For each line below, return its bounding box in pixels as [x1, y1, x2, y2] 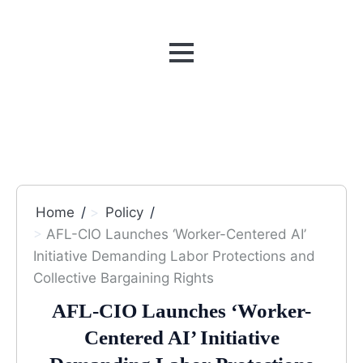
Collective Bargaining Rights [33, 270, 214, 286]
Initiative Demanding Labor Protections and [33, 248, 315, 264]
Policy [105, 204, 143, 220]
